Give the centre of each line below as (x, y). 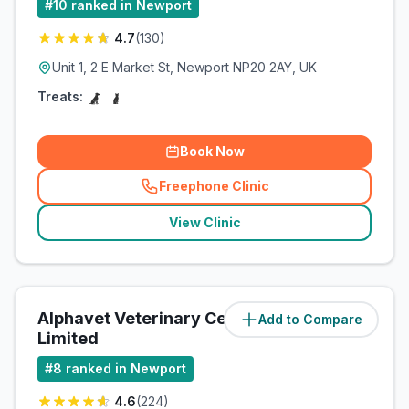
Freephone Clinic (214, 186)
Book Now (212, 151)
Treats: (60, 96)
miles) (352, 319)
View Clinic (204, 222)
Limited (68, 338)
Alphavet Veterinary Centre (149, 318)
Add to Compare (310, 319)
